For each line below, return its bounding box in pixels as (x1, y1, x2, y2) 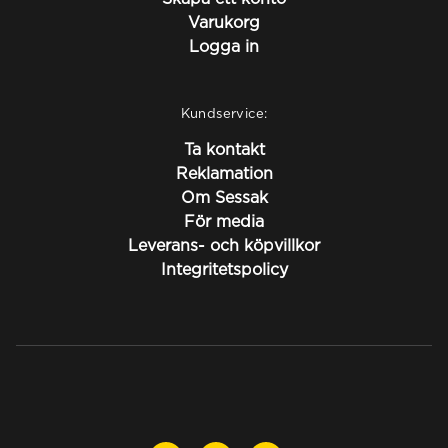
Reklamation (175, 164, 273, 182)
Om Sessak (180, 188, 268, 206)
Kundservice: (180, 106, 268, 120)
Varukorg (187, 13, 260, 31)
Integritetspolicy (160, 260, 288, 278)
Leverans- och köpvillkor (128, 236, 320, 254)
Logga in (188, 37, 259, 55)
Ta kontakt (183, 140, 265, 158)
